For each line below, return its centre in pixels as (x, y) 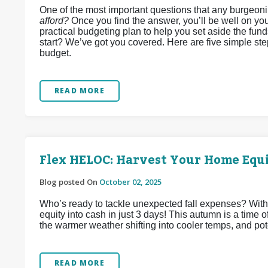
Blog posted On (69, 182)
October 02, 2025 (130, 182)
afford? (54, 21)
